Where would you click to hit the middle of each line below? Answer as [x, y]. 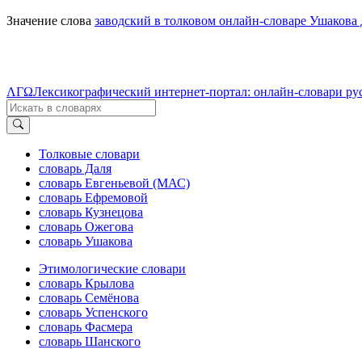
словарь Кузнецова [91, 212]
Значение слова [51, 20]
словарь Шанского [90, 341]
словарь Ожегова [86, 226]
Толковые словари [89, 154]
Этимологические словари [112, 268]
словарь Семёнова [89, 297]
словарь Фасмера [86, 326]
